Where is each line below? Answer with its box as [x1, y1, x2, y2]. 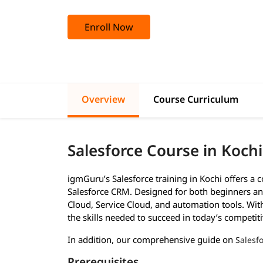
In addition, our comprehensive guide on [68, 234, 235, 246]
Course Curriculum [153, 93, 238, 106]
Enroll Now [85, 20, 133, 33]
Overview [82, 93, 125, 106]
